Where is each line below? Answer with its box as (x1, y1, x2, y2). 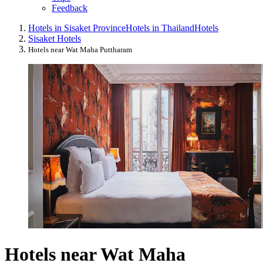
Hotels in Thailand (126, 23, 194, 33)
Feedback (52, 3, 87, 14)
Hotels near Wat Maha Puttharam (28, 45, 132, 55)
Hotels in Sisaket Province (28, 23, 126, 33)
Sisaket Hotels (28, 33, 81, 44)
